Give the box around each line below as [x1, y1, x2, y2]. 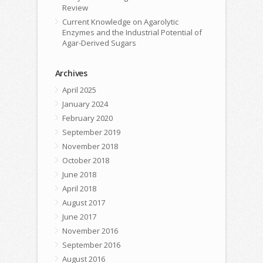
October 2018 [62, 155, 109, 166]
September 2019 [62, 127, 120, 138]
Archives [55, 68, 87, 79]
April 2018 [62, 183, 96, 194]
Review [62, 2, 88, 14]
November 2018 [62, 141, 118, 152]
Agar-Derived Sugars [62, 38, 136, 49]
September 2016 [62, 240, 120, 251]
